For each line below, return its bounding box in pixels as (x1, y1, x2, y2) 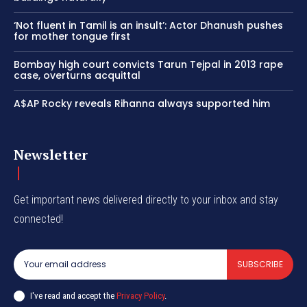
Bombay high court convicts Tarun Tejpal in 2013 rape (14, 58, 283, 72)
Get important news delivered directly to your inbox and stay (14, 193, 278, 207)
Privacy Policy (116, 290, 164, 301)
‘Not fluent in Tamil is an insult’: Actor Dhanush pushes (14, 19, 283, 33)
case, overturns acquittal (14, 69, 140, 83)
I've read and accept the (30, 290, 116, 301)
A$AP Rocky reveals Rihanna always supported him (14, 97, 270, 111)
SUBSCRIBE (237, 258, 283, 271)
